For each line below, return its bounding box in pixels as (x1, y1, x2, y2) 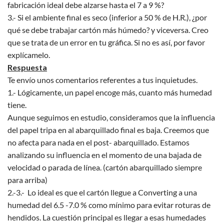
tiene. (7, 99, 26, 109)
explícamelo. (7, 49, 50, 59)
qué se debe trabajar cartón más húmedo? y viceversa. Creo (7, 24, 208, 34)
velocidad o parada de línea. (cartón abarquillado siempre (7, 162, 202, 172)
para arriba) (7, 174, 47, 184)
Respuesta (7, 62, 47, 72)
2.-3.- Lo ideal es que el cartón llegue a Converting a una (7, 187, 197, 197)
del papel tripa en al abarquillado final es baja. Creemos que (7, 124, 209, 134)
